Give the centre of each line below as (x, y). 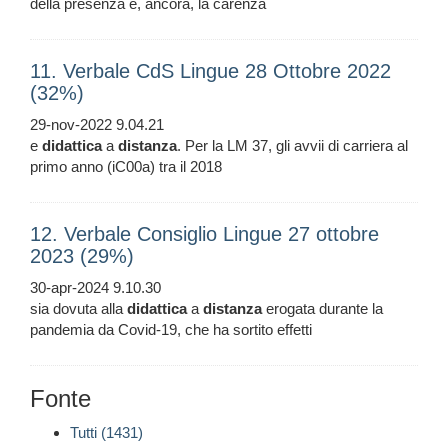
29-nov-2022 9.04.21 (97, 125)
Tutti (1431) (106, 433)
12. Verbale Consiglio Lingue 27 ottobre (204, 234)
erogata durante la (322, 309)
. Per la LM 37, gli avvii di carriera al (292, 146)
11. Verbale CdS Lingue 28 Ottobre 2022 (210, 71)
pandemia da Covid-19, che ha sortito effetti (171, 330)
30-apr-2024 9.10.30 (95, 288)
